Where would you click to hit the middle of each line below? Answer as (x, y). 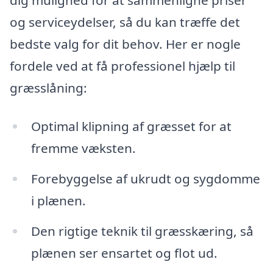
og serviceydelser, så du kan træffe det (125, 22)
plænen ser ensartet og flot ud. (124, 253)
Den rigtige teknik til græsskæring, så (142, 231)
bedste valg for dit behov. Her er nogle (125, 44)
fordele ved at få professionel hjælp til (122, 66)
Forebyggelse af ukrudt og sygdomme (145, 179)
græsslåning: (48, 87)
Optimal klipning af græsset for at (131, 126)
